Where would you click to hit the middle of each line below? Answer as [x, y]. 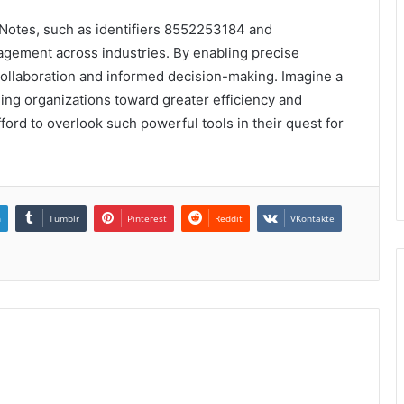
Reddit [229, 219]
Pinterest [147, 219]
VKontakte [312, 219]
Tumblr [64, 219]
